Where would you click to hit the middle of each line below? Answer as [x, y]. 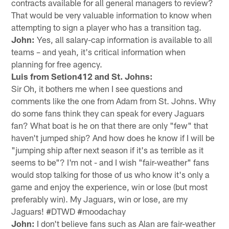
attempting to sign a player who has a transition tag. [107, 27]
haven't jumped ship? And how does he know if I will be [113, 137]
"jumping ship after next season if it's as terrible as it [108, 150]
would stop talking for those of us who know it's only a [111, 174]
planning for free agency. [57, 64]
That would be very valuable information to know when [112, 15]
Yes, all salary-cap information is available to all [124, 39]
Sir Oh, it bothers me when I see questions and [97, 88]
